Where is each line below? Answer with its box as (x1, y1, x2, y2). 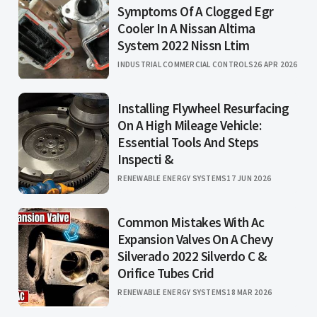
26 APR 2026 (253, 59, 298, 70)
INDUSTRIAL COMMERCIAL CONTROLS (117, 59, 253, 70)
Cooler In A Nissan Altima (117, 20, 255, 38)
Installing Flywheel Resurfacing (117, 100, 289, 117)
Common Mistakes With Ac (117, 214, 265, 231)
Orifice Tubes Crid (117, 265, 214, 282)
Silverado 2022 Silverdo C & (117, 248, 267, 265)
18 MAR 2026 (226, 287, 272, 298)
